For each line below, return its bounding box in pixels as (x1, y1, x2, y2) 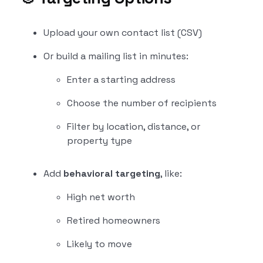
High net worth (66, 191, 135, 203)
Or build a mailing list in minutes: (43, 50, 188, 62)
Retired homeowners (66, 214, 160, 227)
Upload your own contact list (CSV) (43, 26, 202, 39)
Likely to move (66, 238, 132, 250)
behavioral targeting (63, 167, 160, 180)
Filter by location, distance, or (66, 120, 200, 133)
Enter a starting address (66, 73, 176, 86)
